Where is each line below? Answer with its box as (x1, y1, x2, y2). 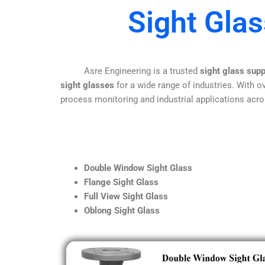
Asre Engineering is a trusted (60, 65, 200, 76)
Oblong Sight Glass (84, 205, 160, 216)
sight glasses (60, 79, 114, 91)
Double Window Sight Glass (84, 162, 192, 173)
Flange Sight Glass (84, 176, 159, 188)
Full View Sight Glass (84, 190, 168, 202)
